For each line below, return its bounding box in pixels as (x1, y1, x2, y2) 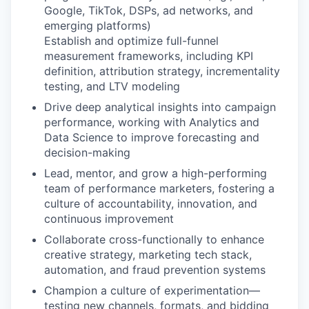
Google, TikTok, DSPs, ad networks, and (44, 3, 253, 17)
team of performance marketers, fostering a (44, 181, 275, 195)
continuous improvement (44, 212, 174, 226)
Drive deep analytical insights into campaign (44, 100, 276, 114)
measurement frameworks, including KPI (44, 49, 253, 63)
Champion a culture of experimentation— (44, 283, 260, 297)
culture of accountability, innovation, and (44, 197, 257, 210)
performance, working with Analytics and (44, 115, 259, 129)
